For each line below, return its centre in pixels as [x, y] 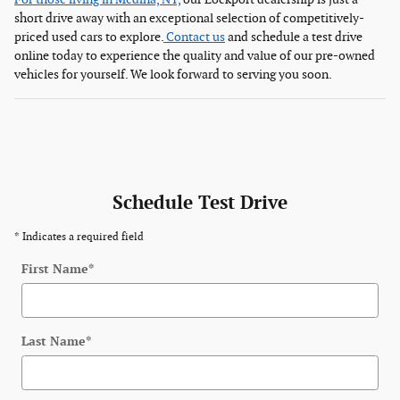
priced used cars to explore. [89, 37]
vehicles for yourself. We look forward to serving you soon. [173, 74]
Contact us [194, 37]
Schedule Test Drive [200, 203]
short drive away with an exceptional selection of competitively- [189, 18]
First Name [55, 269]
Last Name [54, 341]
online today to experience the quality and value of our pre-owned [195, 55]
